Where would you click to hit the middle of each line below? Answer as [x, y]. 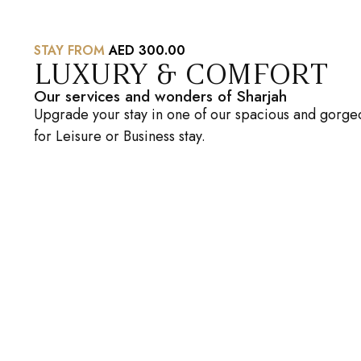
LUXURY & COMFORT [181, 73]
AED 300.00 [147, 50]
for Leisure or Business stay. [120, 136]
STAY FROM [71, 50]
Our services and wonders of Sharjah [160, 96]
